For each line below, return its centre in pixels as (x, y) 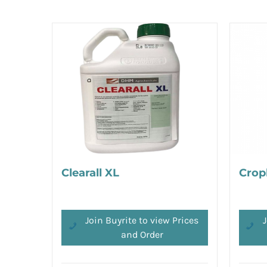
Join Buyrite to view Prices (142, 220)
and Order (142, 234)
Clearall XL (90, 173)
